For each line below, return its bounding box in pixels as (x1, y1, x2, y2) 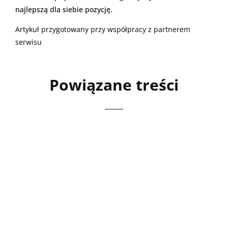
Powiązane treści (49, 74, 179, 96)
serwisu (15, 37, 42, 47)
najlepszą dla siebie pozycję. (15, 5, 112, 15)
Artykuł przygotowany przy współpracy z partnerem (15, 24, 190, 35)
